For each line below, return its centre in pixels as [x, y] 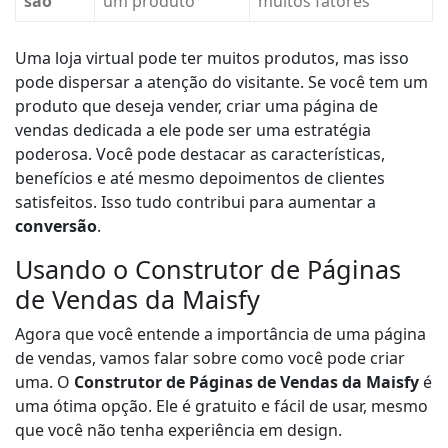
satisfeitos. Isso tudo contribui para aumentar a [195, 202]
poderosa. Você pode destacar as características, [200, 154]
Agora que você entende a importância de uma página [220, 334]
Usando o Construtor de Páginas [208, 269]
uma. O [44, 382]
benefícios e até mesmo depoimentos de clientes [200, 178]
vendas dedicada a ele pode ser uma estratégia [193, 130]
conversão [56, 226]
